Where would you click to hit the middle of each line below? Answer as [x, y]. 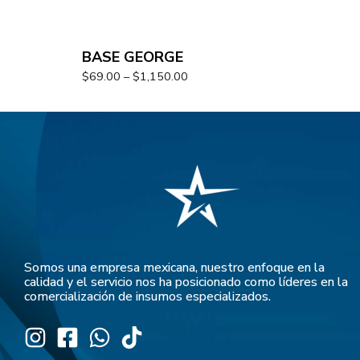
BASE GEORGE [133, 57]
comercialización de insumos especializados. [147, 297]
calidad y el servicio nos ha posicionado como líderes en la [186, 282]
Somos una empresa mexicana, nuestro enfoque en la [174, 268]
